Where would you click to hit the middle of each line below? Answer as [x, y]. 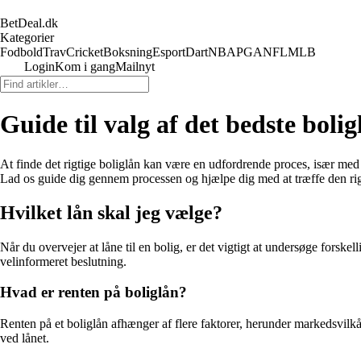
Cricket [85, 52]
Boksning [128, 52]
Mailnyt [135, 66]
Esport [169, 52]
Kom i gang [85, 66]
